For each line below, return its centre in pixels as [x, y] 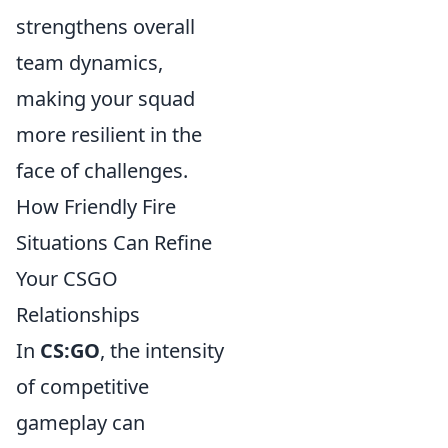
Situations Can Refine [114, 243]
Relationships [78, 315]
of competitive [82, 387]
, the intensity [162, 351]
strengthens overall [105, 27]
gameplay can [80, 423]
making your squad [105, 99]
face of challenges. [102, 171]
